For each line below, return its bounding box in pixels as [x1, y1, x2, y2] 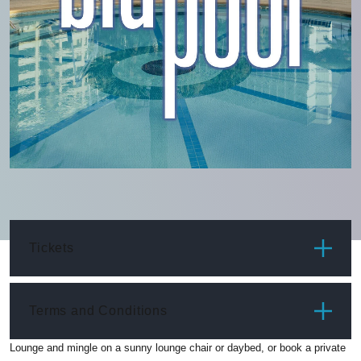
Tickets [29, 241, 74, 255]
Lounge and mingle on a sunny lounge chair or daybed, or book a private [10, 342, 346, 354]
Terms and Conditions [29, 304, 168, 317]
